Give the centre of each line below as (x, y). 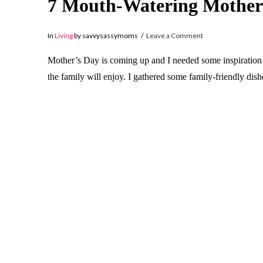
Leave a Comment (175, 36)
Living (63, 36)
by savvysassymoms (105, 36)
